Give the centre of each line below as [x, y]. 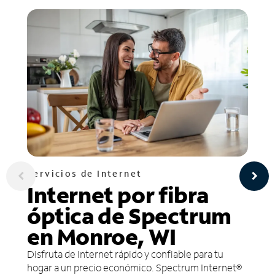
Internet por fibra [118, 195]
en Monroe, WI [102, 236]
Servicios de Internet [85, 173]
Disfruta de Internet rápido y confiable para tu [125, 254]
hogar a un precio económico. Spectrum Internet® [134, 267]
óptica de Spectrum [129, 215]
